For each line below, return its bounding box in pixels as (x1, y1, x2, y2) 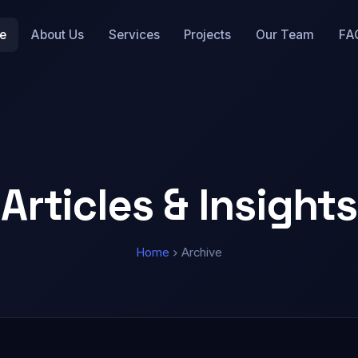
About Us (30, 26, 85, 42)
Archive (181, 245, 222, 260)
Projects (184, 26, 232, 42)
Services (108, 26, 160, 42)
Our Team (256, 26, 315, 42)
